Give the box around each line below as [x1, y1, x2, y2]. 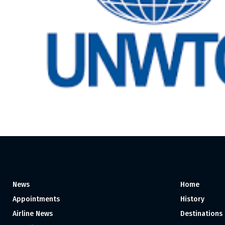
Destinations [180, 209, 222, 218]
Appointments [13, 194, 60, 203]
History [180, 194, 204, 203]
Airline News [13, 209, 53, 218]
